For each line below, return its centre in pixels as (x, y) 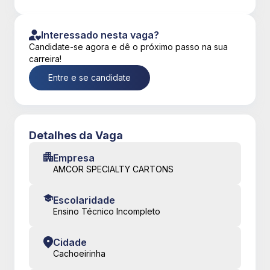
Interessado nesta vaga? (100, 35)
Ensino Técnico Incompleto (107, 211)
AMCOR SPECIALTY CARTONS (113, 169)
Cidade (70, 242)
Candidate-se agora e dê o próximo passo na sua (128, 47)
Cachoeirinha (79, 253)
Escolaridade (84, 200)
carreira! (45, 59)
